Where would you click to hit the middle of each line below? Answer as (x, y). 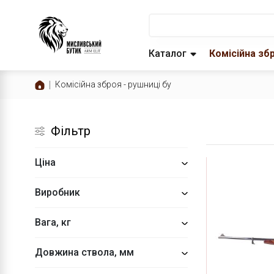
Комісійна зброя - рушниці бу (113, 84)
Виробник (57, 192)
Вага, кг (53, 222)
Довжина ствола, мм (84, 252)
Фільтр (71, 131)
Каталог (168, 54)
